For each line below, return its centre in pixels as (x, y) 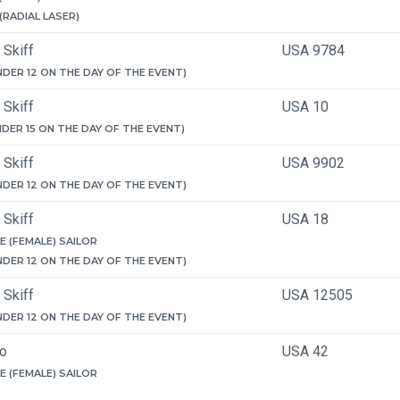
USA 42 (305, 351)
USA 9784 (313, 50)
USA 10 (305, 107)
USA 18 (305, 219)
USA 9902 (313, 163)
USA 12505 (317, 295)
